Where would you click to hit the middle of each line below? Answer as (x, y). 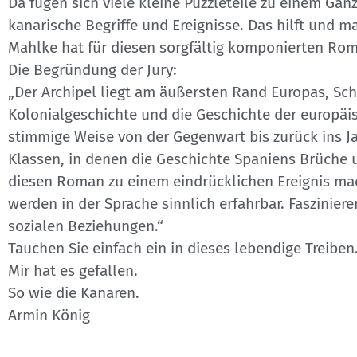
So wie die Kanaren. (74, 293)
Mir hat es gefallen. (73, 271)
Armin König (49, 315)
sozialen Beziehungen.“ (86, 226)
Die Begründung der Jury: (92, 70)
